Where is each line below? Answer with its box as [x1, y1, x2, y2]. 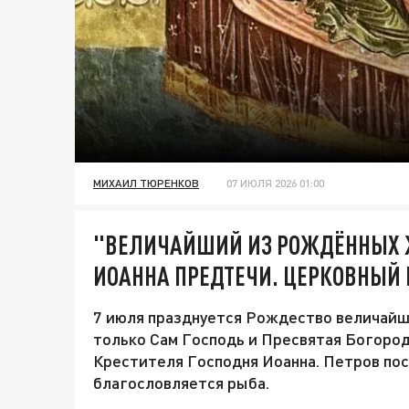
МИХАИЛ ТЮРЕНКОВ [93, 176, 199, 191]
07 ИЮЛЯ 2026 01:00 [226, 176, 324, 191]
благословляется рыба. [93, 372, 269, 393]
